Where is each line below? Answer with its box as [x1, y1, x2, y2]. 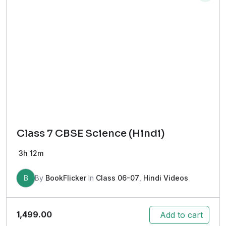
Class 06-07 [96, 173, 139, 182]
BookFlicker [45, 173, 86, 182]
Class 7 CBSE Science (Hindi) [17, 127, 165, 140]
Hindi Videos [143, 173, 188, 182]
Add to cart [160, 209, 203, 220]
